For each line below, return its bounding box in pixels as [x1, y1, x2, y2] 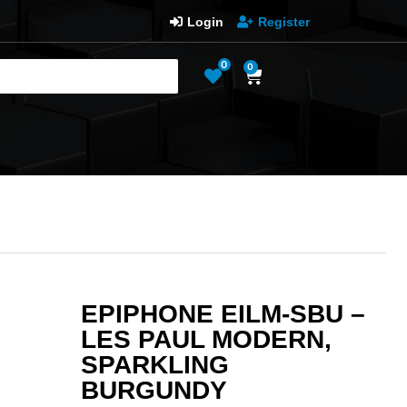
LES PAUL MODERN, [81, 324, 333, 353]
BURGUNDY [81, 375, 228, 404]
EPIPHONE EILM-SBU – [81, 299, 366, 328]
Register [257, 15, 310, 29]
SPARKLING [81, 350, 230, 379]
